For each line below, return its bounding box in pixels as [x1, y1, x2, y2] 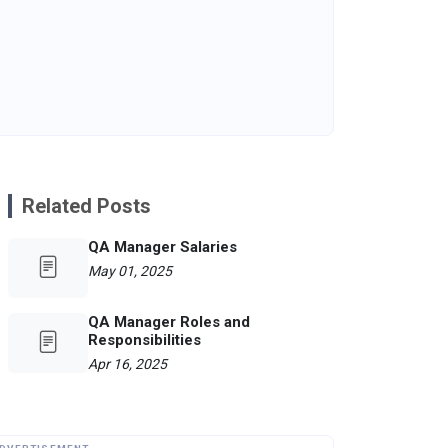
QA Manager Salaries [88, 237, 237, 256]
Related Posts [22, 193, 151, 218]
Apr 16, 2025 [88, 355, 167, 372]
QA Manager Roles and [88, 312, 250, 331]
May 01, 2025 [88, 262, 172, 279]
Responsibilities [88, 330, 201, 349]
